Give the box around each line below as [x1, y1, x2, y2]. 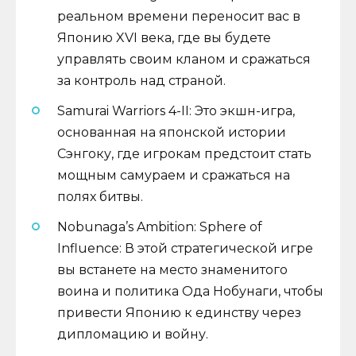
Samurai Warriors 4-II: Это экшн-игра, [57, 103, 295, 118]
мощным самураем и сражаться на [57, 167, 290, 183]
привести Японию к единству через [57, 305, 301, 321]
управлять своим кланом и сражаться [57, 51, 311, 67]
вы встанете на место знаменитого [57, 262, 288, 278]
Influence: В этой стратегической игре [57, 241, 313, 257]
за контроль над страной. [57, 72, 226, 88]
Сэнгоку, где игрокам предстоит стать [57, 145, 311, 161]
